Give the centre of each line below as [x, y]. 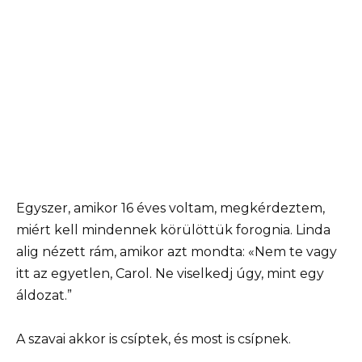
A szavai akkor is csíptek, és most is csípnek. [154, 339]
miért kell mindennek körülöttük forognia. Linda [173, 230]
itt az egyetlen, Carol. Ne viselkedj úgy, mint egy [170, 274]
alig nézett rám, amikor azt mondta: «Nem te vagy [177, 252]
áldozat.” [44, 296]
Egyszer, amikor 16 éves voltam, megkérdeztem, [170, 208]
